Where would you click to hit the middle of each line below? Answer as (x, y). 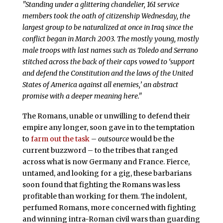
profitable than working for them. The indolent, (104, 196)
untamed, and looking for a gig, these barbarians (107, 173)
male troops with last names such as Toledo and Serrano (110, 50)
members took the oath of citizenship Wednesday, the (106, 16)
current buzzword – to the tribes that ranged (100, 150)
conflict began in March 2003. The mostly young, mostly (111, 39)
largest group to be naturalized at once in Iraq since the (108, 27)
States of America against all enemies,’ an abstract (100, 84)
